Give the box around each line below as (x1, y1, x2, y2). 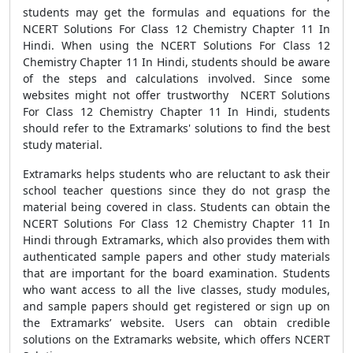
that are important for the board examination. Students (23, 266, 330, 281)
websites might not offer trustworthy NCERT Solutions (23, 87, 330, 102)
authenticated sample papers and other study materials (23, 249, 330, 264)
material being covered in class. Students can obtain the (23, 199, 330, 214)
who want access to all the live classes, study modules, (23, 282, 330, 297)
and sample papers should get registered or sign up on (23, 299, 330, 314)
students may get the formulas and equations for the (23, 5, 330, 20)
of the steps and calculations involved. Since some (23, 71, 330, 86)
